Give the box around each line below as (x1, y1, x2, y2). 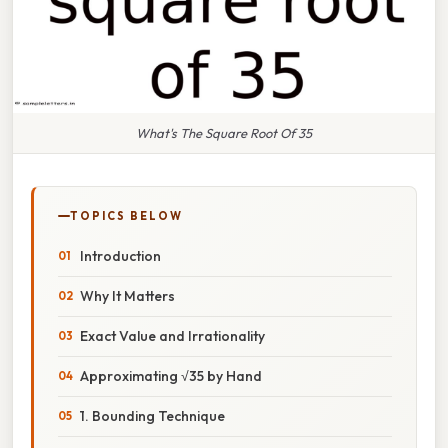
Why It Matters (80, 286, 175, 305)
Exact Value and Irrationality (80, 326, 265, 345)
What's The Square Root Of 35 (136, 124, 312, 141)
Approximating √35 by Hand (80, 366, 262, 385)
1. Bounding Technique (80, 406, 225, 425)
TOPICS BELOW (70, 208, 183, 223)
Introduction (80, 246, 161, 265)
